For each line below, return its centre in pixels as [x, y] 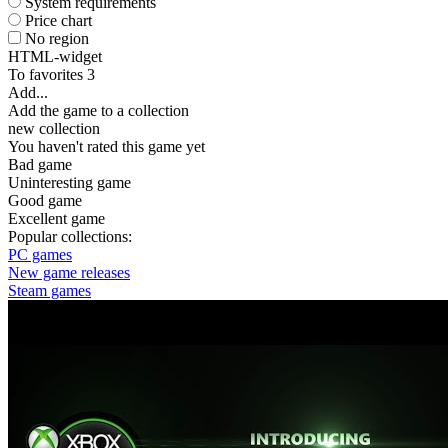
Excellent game [56, 218]
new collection [54, 128]
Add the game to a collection [98, 110]
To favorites [47, 74]
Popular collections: [70, 236]
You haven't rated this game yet [106, 146]
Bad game [40, 164]
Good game [45, 200]
